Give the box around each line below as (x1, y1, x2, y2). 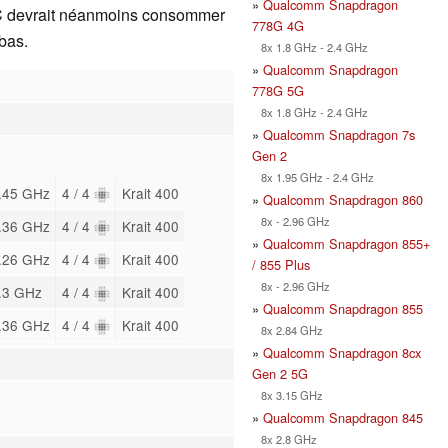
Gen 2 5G (252, 363, 308, 383)
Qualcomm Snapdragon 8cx (263, 342, 421, 362)
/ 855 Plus (252, 254, 310, 274)
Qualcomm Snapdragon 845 (263, 407, 423, 427)
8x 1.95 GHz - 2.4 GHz (252, 168, 374, 185)
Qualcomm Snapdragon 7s (263, 124, 415, 144)
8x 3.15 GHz (252, 386, 323, 403)
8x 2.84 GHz (252, 321, 323, 338)
